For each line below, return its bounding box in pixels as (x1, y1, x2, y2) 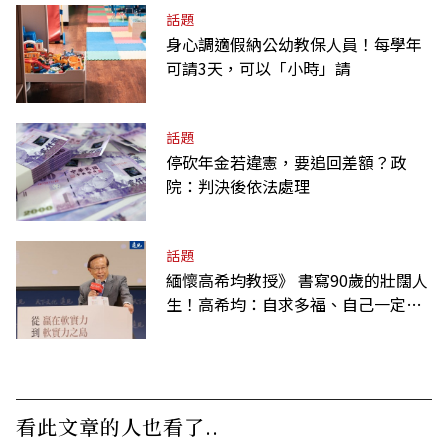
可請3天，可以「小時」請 (166, 56, 351, 81)
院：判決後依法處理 (166, 174, 310, 199)
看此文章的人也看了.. (16, 412, 219, 442)
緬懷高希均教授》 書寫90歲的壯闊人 (166, 268, 428, 293)
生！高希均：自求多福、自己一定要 (166, 292, 422, 317)
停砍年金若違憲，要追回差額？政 (166, 150, 406, 175)
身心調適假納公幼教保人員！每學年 (166, 32, 422, 57)
